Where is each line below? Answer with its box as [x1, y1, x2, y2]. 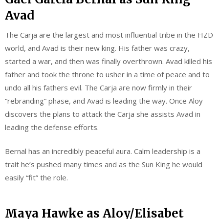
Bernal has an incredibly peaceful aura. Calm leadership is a [5, 146, 200, 156]
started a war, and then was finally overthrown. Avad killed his [5, 56, 212, 66]
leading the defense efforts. [5, 122, 99, 132]
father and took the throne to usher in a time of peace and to [5, 69, 210, 79]
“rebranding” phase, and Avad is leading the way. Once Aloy [5, 95, 203, 106]
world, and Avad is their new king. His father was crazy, [5, 43, 190, 53]
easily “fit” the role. [5, 173, 68, 183]
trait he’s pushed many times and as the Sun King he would [5, 159, 202, 170]
